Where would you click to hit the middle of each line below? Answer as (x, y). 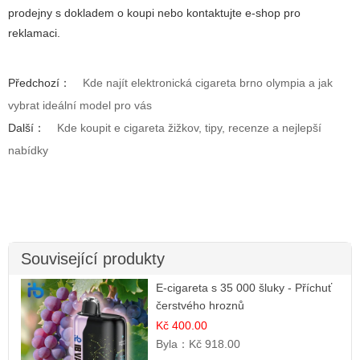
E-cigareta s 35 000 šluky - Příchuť (244, 287)
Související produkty (93, 258)
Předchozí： (39, 82)
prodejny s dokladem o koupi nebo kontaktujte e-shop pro (154, 12)
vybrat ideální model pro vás (80, 105)
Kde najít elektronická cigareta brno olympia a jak (208, 82)
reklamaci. (34, 33)
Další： (27, 127)
